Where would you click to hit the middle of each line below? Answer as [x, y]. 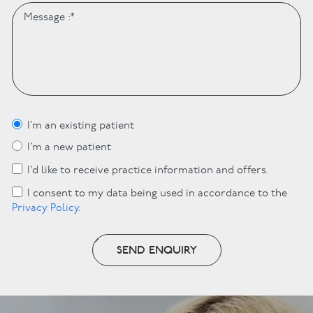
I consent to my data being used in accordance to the [158, 194]
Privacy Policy [45, 209]
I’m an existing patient [81, 126]
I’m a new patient [70, 147]
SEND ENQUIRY [156, 250]
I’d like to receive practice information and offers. [148, 170]
